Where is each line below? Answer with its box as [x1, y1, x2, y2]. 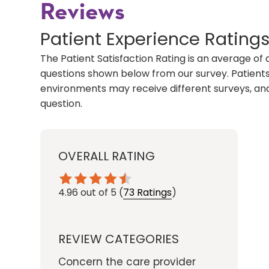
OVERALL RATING [58, 148, 156, 165]
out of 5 [80, 186, 117, 200]
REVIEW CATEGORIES [58, 231, 180, 248]
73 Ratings [123, 186, 172, 200]
